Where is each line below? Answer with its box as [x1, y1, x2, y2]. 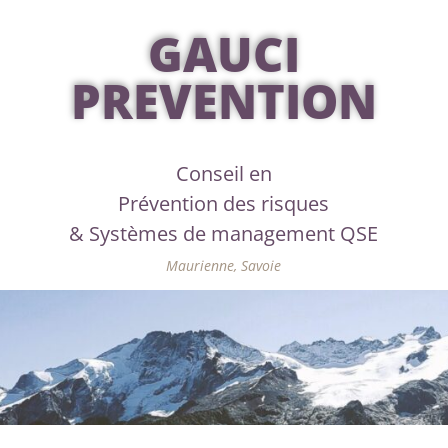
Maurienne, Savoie [166, 256, 282, 276]
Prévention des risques [118, 190, 330, 218]
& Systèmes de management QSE [69, 220, 379, 248]
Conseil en [175, 160, 272, 188]
